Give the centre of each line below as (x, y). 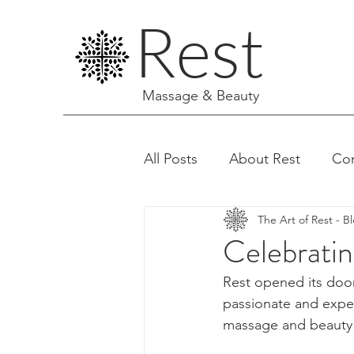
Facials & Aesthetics (238, 222)
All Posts (171, 158)
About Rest (265, 158)
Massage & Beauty (201, 96)
